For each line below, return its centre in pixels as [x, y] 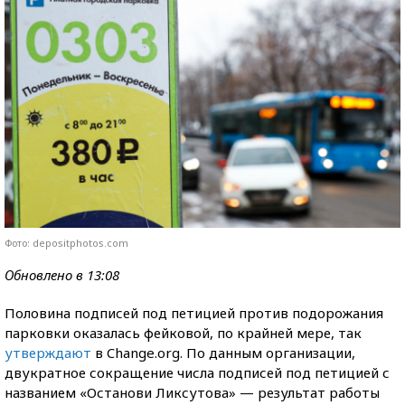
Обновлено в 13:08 [62, 274]
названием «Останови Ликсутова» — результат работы [192, 392]
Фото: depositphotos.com [66, 242]
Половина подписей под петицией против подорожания [194, 312]
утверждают [48, 352]
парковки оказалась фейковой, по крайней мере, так [183, 332]
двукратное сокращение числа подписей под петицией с [197, 372]
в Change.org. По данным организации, [223, 352]
